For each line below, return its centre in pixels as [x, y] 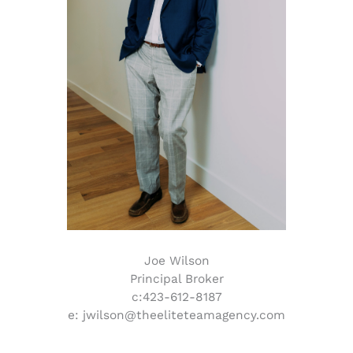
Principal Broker [176, 279]
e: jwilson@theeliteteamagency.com [176, 315]
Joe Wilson [176, 260]
